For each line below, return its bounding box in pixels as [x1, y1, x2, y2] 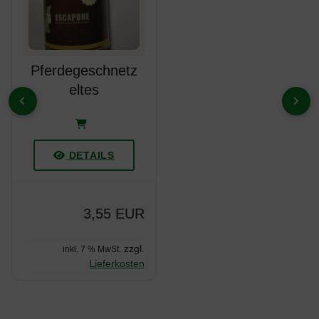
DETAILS [66, 149, 115, 161]
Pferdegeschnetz [31, 62, 137, 78]
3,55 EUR [83, 205, 145, 221]
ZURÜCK [21, 108, 67, 120]
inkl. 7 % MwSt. [63, 244, 121, 254]
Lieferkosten [89, 257, 145, 269]
